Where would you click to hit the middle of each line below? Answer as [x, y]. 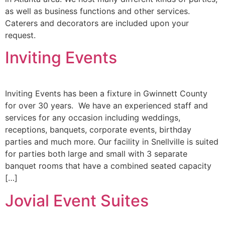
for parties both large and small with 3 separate [96, 154]
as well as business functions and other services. [97, 11]
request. [22, 35]
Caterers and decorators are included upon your [97, 23]
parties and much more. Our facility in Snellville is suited [112, 142]
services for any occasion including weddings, [93, 118]
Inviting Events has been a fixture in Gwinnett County [106, 94]
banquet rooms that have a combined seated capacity [108, 166]
